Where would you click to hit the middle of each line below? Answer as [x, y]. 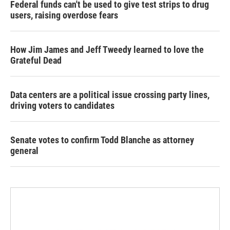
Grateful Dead [36, 60]
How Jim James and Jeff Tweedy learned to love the [107, 49]
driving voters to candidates [62, 105]
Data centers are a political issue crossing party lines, [110, 94]
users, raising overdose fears [64, 15]
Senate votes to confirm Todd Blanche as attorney [102, 140]
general [24, 150]
